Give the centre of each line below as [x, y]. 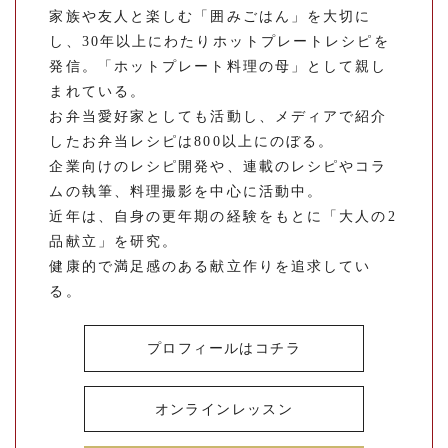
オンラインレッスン [224, 409]
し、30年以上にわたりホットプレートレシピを [219, 42]
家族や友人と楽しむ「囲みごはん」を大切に [210, 17]
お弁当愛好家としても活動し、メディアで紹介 [218, 117]
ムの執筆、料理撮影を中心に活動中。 [186, 192]
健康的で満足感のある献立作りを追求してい [210, 267]
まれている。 [98, 92]
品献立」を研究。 [114, 242]
